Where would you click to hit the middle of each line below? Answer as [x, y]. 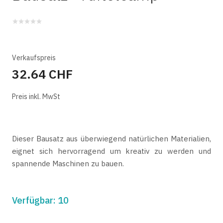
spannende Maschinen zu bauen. [68, 164]
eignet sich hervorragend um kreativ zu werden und [111, 151]
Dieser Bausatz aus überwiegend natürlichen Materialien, [111, 139]
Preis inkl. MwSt [36, 97]
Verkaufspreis [34, 58]
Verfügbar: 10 [40, 200]
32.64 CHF [42, 74]
